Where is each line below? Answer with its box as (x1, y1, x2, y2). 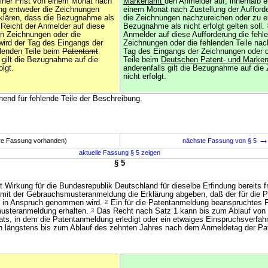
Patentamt (62, 47, 98, 56)
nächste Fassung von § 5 (182, 137, 258, 144)
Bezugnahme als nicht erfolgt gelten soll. (123, 22, 267, 31)
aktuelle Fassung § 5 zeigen (78, 149, 160, 156)
